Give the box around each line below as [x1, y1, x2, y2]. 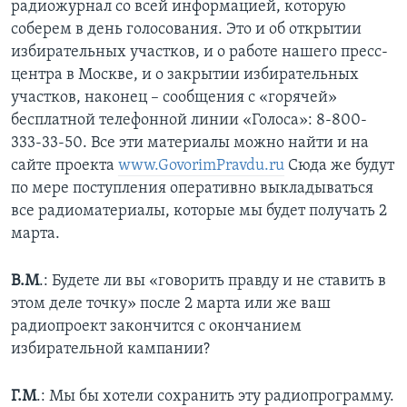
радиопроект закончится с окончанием [11, 317, 302, 335]
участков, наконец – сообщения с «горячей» [11, 88, 337, 106]
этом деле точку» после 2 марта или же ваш [11, 294, 331, 313]
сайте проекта [11, 156, 118, 174]
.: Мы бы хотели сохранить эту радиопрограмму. [36, 387, 394, 405]
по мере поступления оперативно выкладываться [11, 179, 373, 197]
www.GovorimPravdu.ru [118, 156, 284, 174]
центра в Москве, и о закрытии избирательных [11, 65, 359, 84]
